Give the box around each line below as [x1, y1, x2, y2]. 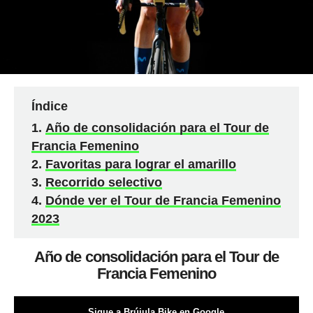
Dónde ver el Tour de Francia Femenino [45, 193, 281, 208]
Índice [31, 99, 68, 113]
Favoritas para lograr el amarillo [45, 156, 236, 171]
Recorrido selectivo [45, 175, 162, 189]
